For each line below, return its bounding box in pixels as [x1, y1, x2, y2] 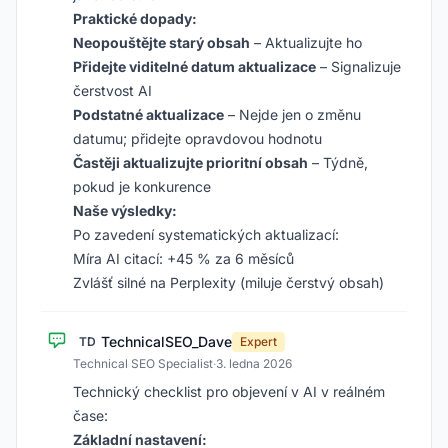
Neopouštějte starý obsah [73, 34, 250, 51]
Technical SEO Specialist [73, 356, 213, 371]
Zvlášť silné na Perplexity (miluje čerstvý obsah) [73, 274, 384, 291]
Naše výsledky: [73, 202, 177, 219]
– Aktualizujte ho [250, 34, 362, 51]
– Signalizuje [316, 58, 401, 75]
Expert [240, 334, 277, 349]
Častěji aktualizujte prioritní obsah [73, 154, 308, 171]
